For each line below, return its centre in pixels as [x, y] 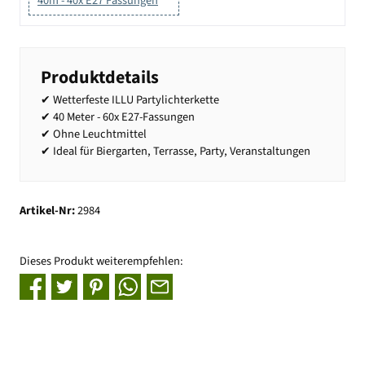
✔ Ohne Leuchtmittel [94, 134]
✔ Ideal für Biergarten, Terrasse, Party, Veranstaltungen [176, 151]
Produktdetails [100, 77]
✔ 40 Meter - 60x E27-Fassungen [118, 117]
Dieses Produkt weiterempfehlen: [101, 261]
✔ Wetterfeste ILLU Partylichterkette [130, 99]
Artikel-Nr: [48, 211]
